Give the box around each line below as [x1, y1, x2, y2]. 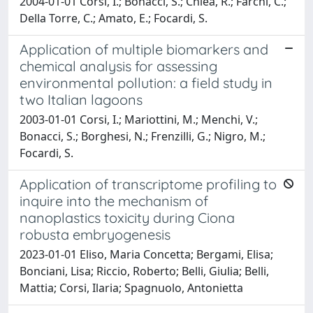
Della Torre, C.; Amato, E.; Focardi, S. [20, 10, 208, 26]
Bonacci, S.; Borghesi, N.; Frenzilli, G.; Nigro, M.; [20, 128, 265, 144]
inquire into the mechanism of [20, 191, 208, 210]
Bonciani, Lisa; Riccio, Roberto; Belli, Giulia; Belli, [20, 263, 269, 279]
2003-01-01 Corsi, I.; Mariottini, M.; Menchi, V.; [20, 111, 258, 127]
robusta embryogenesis [20, 225, 170, 243]
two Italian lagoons [20, 90, 143, 108]
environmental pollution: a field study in [20, 73, 272, 92]
